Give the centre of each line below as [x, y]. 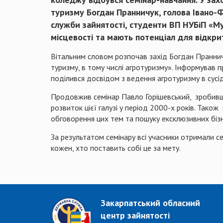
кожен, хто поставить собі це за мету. [116, 148]
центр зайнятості [135, 216]
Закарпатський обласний [150, 203]
